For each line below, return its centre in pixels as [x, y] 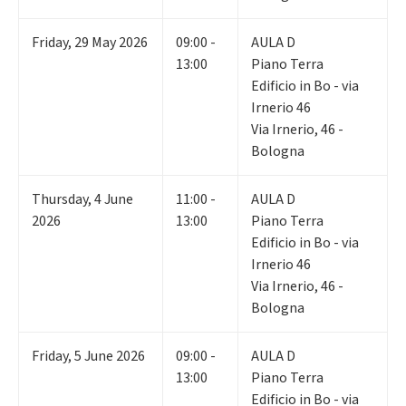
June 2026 [115, 357]
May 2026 [120, 43]
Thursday [60, 200]
